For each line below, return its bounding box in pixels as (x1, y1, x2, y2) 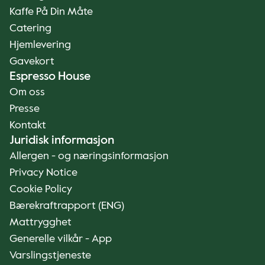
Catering (9, 23, 51, 34)
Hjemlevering (9, 40, 71, 50)
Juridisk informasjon (9, 135, 114, 147)
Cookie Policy (9, 184, 72, 195)
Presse (9, 104, 40, 114)
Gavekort (9, 56, 54, 67)
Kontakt (9, 120, 46, 131)
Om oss (9, 87, 45, 98)
